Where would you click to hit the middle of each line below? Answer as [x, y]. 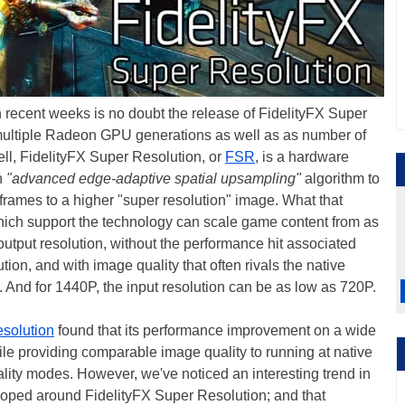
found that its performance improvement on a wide [215, 330]
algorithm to [340, 179]
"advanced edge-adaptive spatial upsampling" [154, 179]
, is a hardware [302, 157]
